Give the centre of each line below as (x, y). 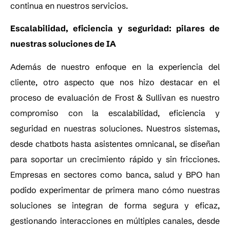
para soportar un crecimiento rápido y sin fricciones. (115, 159)
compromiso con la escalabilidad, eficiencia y (115, 113)
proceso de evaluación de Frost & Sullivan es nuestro (115, 97)
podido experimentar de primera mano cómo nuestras (115, 190)
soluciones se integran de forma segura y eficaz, (115, 205)
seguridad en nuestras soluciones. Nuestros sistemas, (115, 128)
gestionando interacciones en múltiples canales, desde (115, 221)
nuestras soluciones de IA (63, 44)
